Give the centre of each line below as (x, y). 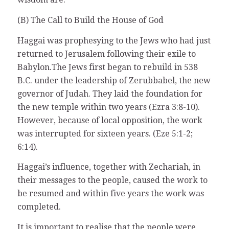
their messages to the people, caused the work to (112, 180)
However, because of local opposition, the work (110, 120)
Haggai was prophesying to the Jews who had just (114, 40)
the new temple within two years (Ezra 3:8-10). (108, 107)
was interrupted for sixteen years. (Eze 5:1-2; (105, 133)
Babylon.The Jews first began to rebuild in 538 (107, 67)
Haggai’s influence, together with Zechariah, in (109, 167)
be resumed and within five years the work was (110, 194)
